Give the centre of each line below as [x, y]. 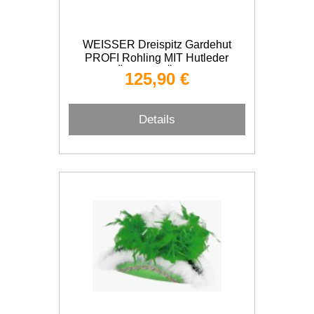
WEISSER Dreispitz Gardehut [157, 45]
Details [157, 119]
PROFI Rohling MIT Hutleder [157, 58]
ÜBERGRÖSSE [157, 71]
